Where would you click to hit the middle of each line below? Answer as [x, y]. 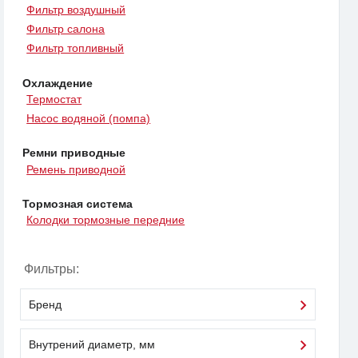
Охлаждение [58, 83]
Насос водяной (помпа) [89, 119]
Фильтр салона [66, 29]
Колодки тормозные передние [106, 219]
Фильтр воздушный [76, 9]
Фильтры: [52, 269]
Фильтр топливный [76, 48]
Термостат [54, 99]
